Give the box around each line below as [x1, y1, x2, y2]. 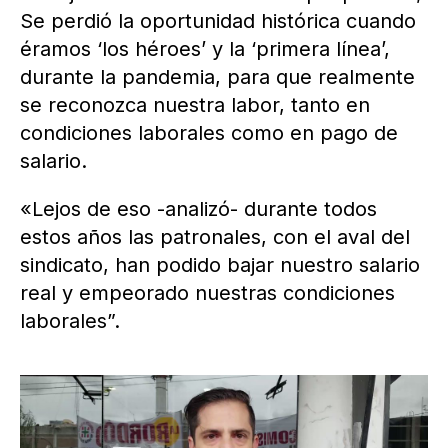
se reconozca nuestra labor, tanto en [20, 93, 370, 118]
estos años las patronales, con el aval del [20, 225, 410, 250]
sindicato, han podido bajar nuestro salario [20, 253, 420, 278]
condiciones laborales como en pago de [20, 121, 398, 146]
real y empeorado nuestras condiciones [20, 281, 395, 306]
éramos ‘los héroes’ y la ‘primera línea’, [20, 37, 390, 62]
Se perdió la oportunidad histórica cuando [20, 9, 416, 34]
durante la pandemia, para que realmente [20, 65, 415, 90]
